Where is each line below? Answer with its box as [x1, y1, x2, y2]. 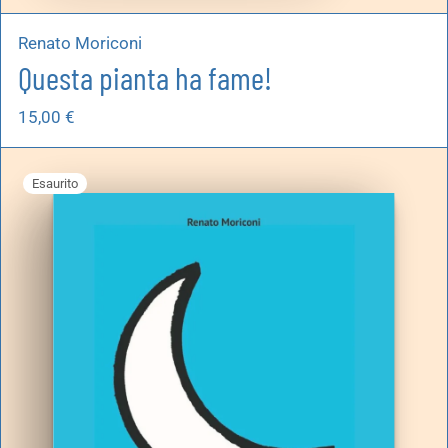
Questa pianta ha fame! [18, 58, 272, 97]
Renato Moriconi [18, 33, 142, 54]
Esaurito [32, 176, 79, 192]
